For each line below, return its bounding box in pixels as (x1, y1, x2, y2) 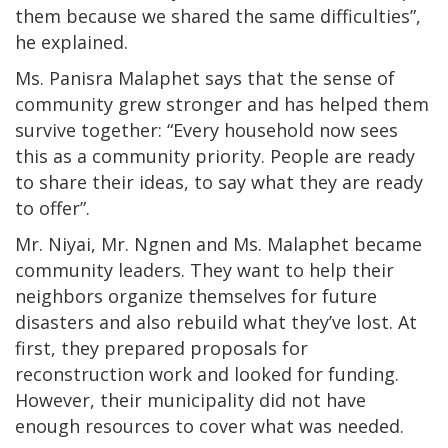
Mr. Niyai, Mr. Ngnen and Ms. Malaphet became (15, 231, 422, 256)
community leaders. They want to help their (15, 257, 394, 282)
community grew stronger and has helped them (15, 91, 429, 116)
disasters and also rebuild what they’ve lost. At (15, 309, 417, 334)
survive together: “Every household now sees (15, 117, 398, 142)
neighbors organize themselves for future (15, 283, 377, 308)
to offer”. (15, 195, 90, 220)
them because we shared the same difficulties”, (15, 3, 421, 28)
